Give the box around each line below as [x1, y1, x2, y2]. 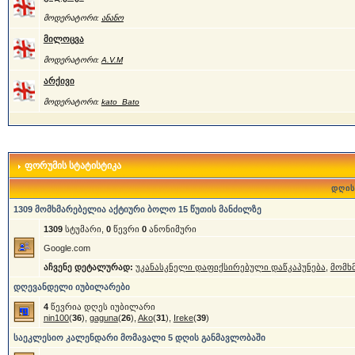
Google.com [43, 243, 90, 253]
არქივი [43, 76, 74, 86]
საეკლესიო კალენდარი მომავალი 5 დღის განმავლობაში [13, 333, 265, 342]
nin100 [43, 313, 69, 323]
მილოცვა [43, 34, 84, 44]
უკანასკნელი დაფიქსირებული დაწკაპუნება [135, 262, 326, 272]
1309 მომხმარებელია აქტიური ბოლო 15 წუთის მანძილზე [13, 204, 261, 214]
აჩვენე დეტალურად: [43, 262, 133, 272]
